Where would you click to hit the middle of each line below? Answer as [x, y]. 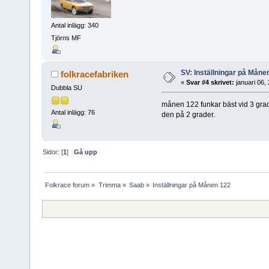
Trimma [109, 185]
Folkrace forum [68, 185]
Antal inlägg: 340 [74, 26]
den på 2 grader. [188, 115]
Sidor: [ [53, 152]
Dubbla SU [66, 88]
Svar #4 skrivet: [210, 83]
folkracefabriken [95, 74]
